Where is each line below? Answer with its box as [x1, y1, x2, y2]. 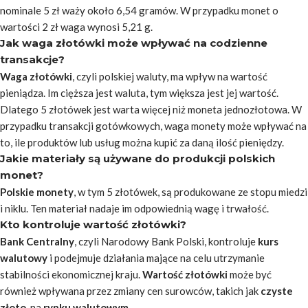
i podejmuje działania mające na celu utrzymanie [47, 252, 265, 264]
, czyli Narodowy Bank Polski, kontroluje [74, 235, 258, 247]
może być [228, 268, 272, 280]
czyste [261, 285, 293, 297]
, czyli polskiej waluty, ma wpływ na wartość [72, 70, 267, 82]
